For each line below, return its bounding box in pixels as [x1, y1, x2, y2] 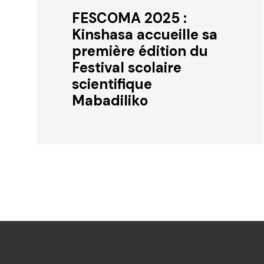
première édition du [72, 41, 208, 60]
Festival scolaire [72, 58, 181, 77]
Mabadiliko [72, 91, 148, 110]
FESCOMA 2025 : [72, 8, 187, 27]
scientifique [72, 74, 152, 93]
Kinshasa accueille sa [72, 25, 217, 44]
